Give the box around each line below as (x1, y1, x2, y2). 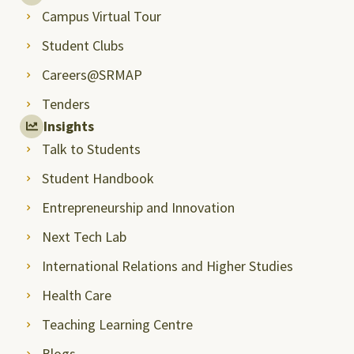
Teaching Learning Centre (41, 314, 193, 333)
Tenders (41, 94, 90, 113)
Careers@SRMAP (41, 65, 142, 84)
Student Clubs (41, 36, 124, 55)
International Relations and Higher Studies (41, 256, 293, 275)
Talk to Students (41, 139, 141, 158)
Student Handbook (41, 168, 154, 187)
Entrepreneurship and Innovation (41, 198, 235, 217)
